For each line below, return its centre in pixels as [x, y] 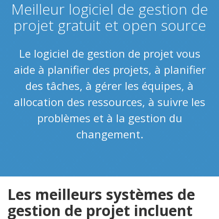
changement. [109, 134]
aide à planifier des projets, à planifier [109, 69]
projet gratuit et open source [109, 25]
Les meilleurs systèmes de [101, 194]
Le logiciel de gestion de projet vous [109, 53]
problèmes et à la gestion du [109, 118]
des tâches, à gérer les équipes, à [109, 85]
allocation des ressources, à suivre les [109, 101]
